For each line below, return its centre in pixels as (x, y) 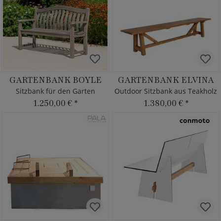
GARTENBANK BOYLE (55, 80)
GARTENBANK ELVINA (166, 80)
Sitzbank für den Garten (55, 91)
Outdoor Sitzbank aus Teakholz (166, 91)
